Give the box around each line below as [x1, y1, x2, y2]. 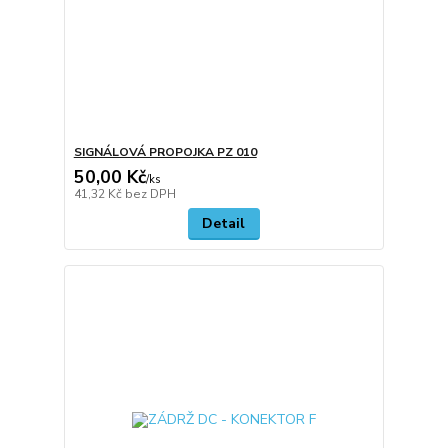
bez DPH [124, 185, 176, 202]
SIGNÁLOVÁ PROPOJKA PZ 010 [73, 143, 257, 160]
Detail [202, 213, 246, 233]
